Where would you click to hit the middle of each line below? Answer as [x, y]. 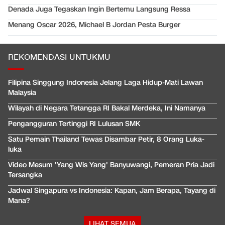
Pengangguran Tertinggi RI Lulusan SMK [74, 124]
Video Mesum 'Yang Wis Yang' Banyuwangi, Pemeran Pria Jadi [111, 165]
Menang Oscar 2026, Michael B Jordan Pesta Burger [94, 25]
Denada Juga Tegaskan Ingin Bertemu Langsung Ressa [99, 10]
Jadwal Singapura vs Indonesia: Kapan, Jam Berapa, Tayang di [112, 191]
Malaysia [22, 93]
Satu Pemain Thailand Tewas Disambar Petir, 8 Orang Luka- [106, 140]
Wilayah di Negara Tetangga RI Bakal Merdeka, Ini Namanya [107, 108]
